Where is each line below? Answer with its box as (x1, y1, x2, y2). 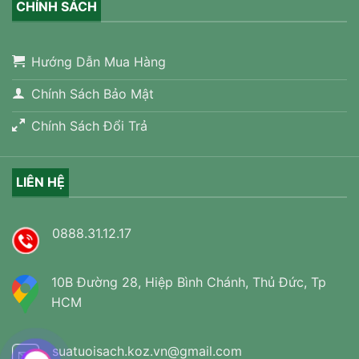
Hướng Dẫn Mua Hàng (31, 54, 166, 71)
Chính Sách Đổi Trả (31, 118, 147, 135)
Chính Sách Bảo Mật (31, 86, 154, 103)
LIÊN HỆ (16, 174, 65, 191)
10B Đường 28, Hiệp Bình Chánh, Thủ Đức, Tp (51, 274, 326, 291)
